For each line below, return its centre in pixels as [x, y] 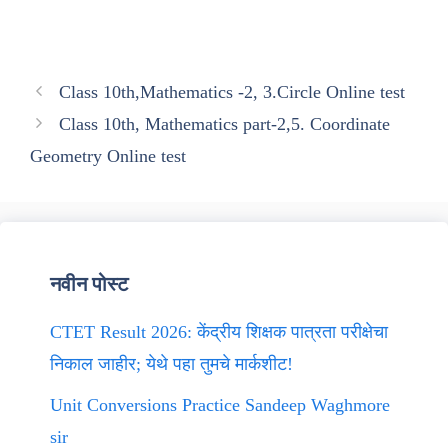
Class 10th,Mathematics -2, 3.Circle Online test [231, 92]
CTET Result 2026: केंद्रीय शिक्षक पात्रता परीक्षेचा [219, 332]
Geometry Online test [108, 156]
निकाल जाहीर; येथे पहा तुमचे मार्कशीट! [171, 364]
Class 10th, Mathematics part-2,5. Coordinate [224, 124]
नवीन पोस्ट [89, 284]
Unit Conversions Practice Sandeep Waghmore [220, 405]
